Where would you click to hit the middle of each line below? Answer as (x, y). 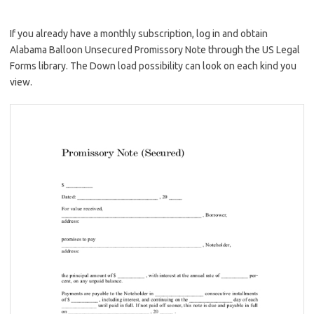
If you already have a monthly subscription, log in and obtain (139, 33)
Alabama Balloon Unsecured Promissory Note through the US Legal (155, 49)
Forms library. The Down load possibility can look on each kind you (153, 66)
